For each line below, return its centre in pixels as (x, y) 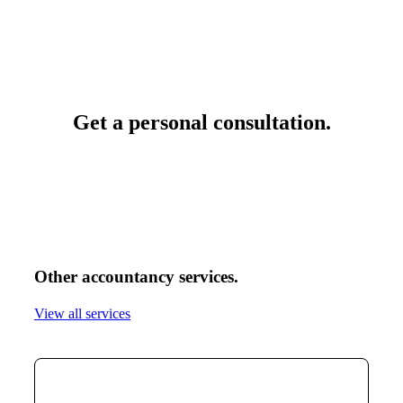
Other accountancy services (134, 277)
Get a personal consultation (199, 123)
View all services (82, 314)
